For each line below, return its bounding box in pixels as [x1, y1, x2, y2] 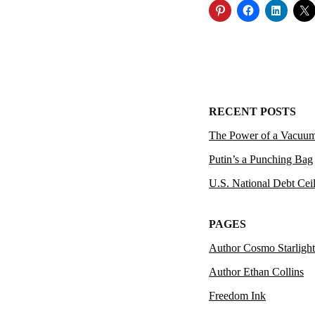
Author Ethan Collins [209, 266, 304, 278]
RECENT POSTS [209, 105, 296, 117]
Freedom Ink [209, 290, 266, 302]
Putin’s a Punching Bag [209, 153, 313, 165]
